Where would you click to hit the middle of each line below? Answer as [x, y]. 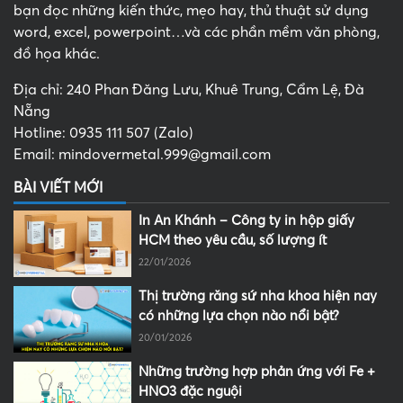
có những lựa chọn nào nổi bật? [239, 316]
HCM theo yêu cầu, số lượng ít [233, 241]
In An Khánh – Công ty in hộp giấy [247, 221]
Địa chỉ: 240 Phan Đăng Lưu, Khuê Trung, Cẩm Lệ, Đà [189, 90]
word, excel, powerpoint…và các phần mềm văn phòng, [197, 33]
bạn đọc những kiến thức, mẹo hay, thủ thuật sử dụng [191, 11]
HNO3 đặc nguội [191, 391]
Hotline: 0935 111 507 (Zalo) [103, 134]
